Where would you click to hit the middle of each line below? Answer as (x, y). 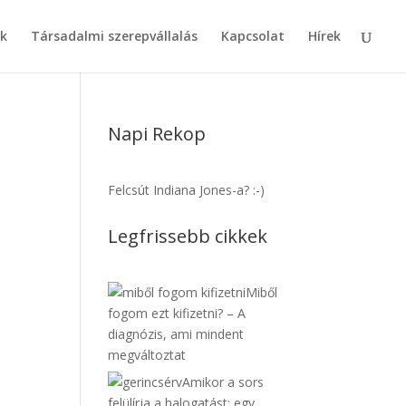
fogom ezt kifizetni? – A (177, 313)
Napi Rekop (157, 134)
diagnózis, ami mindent (176, 334)
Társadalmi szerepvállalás (114, 36)
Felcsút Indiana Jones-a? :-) (187, 190)
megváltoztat (147, 355)
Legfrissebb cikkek (188, 236)
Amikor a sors (223, 382)
